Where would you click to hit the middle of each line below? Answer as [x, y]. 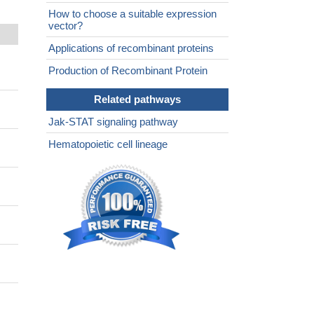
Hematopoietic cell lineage [108, 144]
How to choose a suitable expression [132, 14]
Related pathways [137, 100]
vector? [66, 26]
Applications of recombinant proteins [131, 48]
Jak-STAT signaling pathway [113, 122]
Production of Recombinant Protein [128, 71]
